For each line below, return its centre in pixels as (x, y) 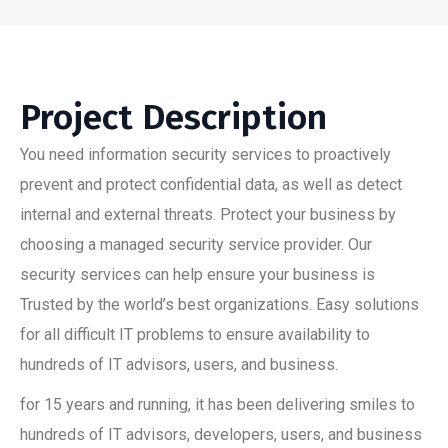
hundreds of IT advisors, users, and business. (179, 364)
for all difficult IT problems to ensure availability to (195, 334)
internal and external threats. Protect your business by (208, 214)
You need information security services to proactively (205, 154)
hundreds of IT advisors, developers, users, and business (221, 434)
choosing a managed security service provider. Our (196, 244)
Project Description (173, 117)
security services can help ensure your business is (197, 274)
